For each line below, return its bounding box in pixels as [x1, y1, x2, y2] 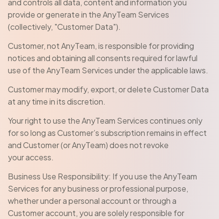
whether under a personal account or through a [8, 196, 176, 206]
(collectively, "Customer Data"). [8, 22, 121, 32]
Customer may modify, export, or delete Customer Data [8, 84, 209, 94]
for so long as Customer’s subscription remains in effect [8, 128, 207, 138]
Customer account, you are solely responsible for [8, 208, 184, 218]
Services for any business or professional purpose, [8, 183, 188, 194]
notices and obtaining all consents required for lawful [8, 53, 197, 63]
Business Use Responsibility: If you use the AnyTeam [8, 171, 197, 181]
